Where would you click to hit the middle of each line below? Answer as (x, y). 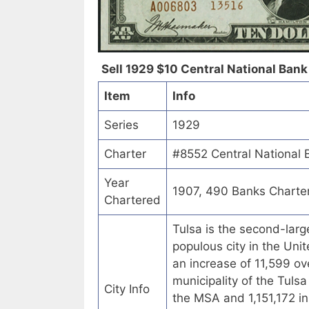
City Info (127, 289)
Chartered (132, 200)
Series (121, 125)
